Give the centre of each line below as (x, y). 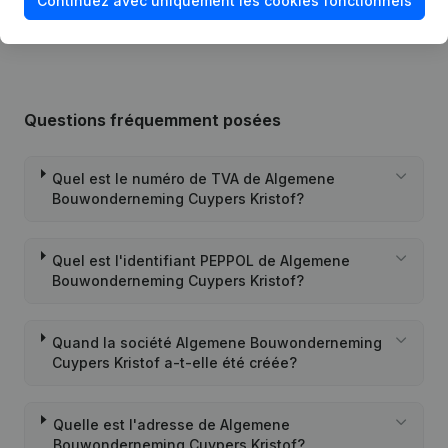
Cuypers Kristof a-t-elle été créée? (175, 362)
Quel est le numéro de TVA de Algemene (194, 178)
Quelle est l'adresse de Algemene (171, 424)
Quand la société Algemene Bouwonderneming (217, 342)
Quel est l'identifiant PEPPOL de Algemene (201, 260)
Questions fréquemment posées (152, 120)
